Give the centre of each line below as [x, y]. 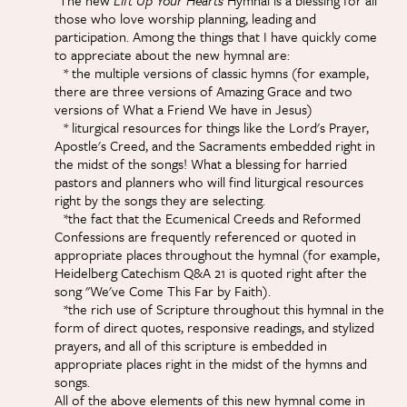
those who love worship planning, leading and [185, 19]
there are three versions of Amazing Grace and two [203, 91]
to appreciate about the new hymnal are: [172, 55]
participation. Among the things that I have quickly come [216, 37]
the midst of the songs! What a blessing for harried [201, 164]
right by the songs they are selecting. [160, 200]
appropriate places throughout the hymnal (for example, [217, 255]
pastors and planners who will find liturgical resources [209, 182]
